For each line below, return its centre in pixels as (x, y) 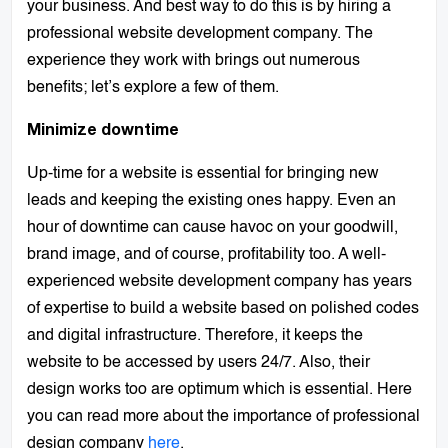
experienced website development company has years (220, 281)
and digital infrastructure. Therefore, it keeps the (195, 335)
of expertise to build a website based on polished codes (223, 308)
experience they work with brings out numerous (194, 60)
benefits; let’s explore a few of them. (153, 87)
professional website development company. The (200, 33)
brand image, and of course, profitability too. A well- (207, 254)
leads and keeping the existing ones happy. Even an (212, 200)
